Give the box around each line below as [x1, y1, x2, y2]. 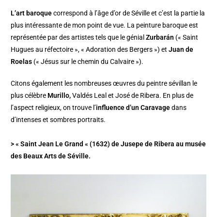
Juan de [169, 45, 194, 53]
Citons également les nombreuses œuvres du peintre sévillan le [11, 79, 198, 87]
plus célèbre [11, 91, 48, 99]
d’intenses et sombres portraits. [11, 115, 106, 124]
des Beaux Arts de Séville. [11, 152, 91, 160]
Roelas [11, 57, 32, 65]
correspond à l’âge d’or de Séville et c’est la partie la [52, 9, 205, 17]
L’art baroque [11, 9, 52, 17]
